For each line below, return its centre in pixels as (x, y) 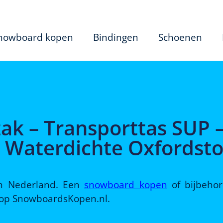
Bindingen (115, 37)
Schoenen (180, 37)
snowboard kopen (126, 184)
